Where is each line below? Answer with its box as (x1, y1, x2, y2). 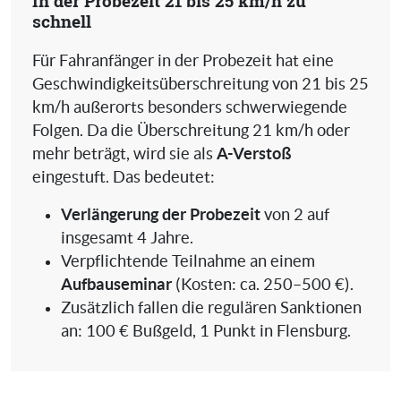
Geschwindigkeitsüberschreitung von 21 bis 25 (32, 74, 369, 93)
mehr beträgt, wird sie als (32, 144, 217, 163)
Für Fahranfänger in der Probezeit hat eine (32, 51, 334, 70)
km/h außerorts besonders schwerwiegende (32, 98, 347, 116)
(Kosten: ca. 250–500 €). (172, 275, 354, 294)
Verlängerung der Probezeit (61, 204, 260, 224)
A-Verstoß (217, 143, 292, 163)
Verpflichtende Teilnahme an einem (61, 252, 315, 270)
